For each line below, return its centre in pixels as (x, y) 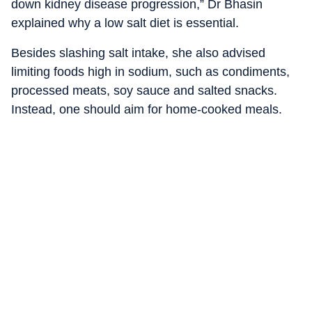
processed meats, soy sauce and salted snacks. (144, 91)
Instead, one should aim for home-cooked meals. (147, 109)
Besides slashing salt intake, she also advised (138, 53)
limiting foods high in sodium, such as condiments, (150, 72)
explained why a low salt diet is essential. (125, 23)
